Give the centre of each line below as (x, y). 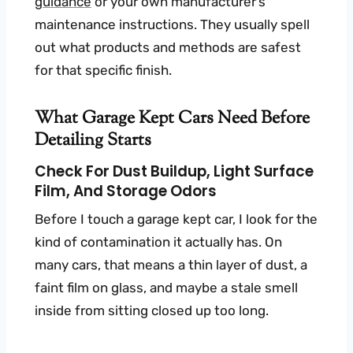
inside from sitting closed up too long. (152, 310)
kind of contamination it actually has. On (158, 242)
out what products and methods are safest (168, 48)
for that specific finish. (103, 71)
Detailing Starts (93, 141)
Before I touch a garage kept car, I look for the (176, 219)
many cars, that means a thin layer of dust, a (171, 264)
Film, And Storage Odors (126, 191)
